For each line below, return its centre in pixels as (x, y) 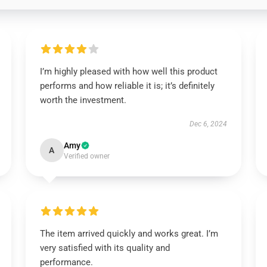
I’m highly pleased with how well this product (128, 72)
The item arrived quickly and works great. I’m (129, 234)
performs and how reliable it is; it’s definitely (127, 86)
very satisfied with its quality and (105, 248)
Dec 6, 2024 (209, 124)
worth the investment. (83, 100)
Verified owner (86, 156)
